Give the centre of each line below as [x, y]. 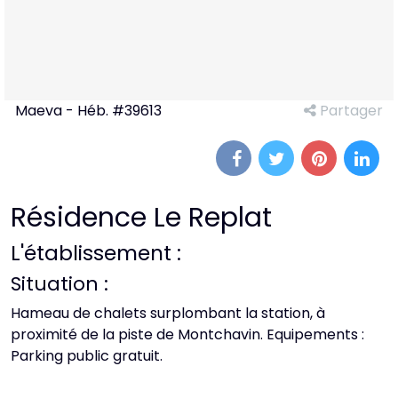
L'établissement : [96, 253]
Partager [350, 111]
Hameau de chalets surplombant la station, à [168, 313]
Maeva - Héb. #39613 [88, 111]
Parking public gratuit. [87, 356]
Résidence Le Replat [141, 218]
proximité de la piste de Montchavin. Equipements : [187, 334]
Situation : [60, 284]
